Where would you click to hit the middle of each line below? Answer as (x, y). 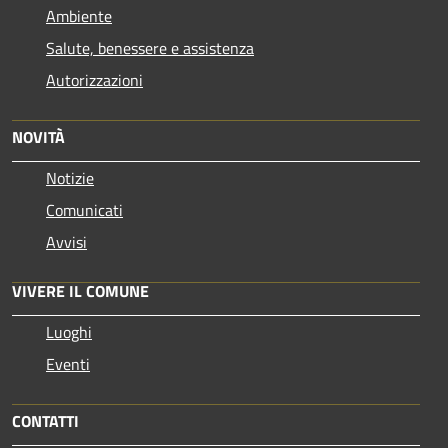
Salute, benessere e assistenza (150, 47)
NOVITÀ (38, 136)
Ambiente (79, 15)
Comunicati (84, 209)
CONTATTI (45, 420)
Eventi (68, 363)
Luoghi (69, 331)
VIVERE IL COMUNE (80, 290)
